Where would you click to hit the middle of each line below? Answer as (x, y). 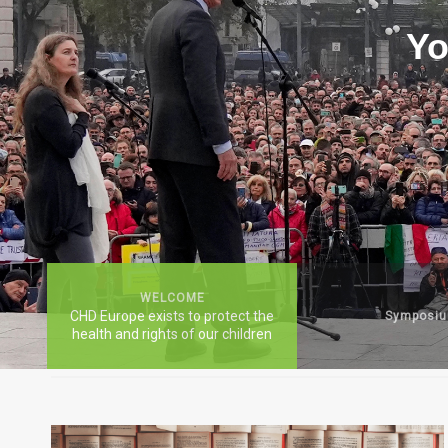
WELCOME (172, 298)
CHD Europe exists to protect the (172, 316)
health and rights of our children (172, 334)
